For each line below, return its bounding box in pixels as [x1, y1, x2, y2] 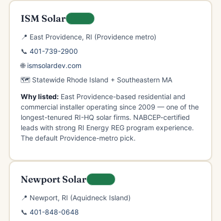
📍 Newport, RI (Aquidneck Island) [20, 193, 131, 202]
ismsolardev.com [27, 61, 81, 70]
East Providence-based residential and [58, 92, 185, 101]
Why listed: [20, 92, 59, 101]
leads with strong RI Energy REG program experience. [20, 123, 194, 132]
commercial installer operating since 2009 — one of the [20, 102, 199, 111]
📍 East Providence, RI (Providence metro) [20, 32, 156, 41]
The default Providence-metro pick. [20, 133, 136, 142]
